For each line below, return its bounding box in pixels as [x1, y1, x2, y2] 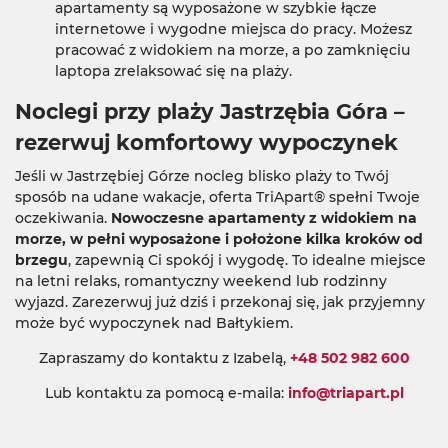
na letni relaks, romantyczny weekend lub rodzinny [15, 272, 387, 290]
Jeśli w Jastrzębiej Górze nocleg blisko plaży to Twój [15, 167, 389, 185]
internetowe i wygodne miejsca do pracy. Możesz [55, 20, 412, 38]
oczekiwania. [15, 209, 111, 227]
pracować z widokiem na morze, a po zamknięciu [55, 41, 410, 59]
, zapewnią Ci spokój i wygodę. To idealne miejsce [68, 251, 426, 269]
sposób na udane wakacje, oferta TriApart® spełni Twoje [15, 188, 420, 206]
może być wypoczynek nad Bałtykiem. [15, 314, 293, 332]
